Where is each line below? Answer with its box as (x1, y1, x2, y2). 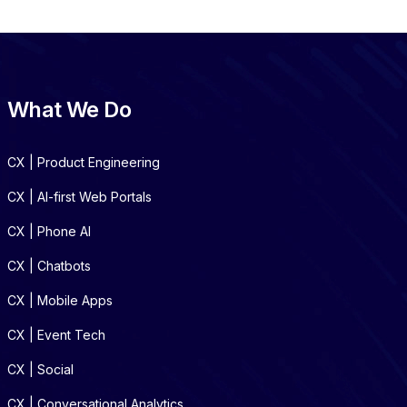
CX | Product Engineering (7, 154, 160, 170)
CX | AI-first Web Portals (7, 189, 152, 204)
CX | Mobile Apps (7, 293, 113, 308)
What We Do (7, 96, 131, 123)
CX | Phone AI (7, 223, 91, 239)
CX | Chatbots (7, 258, 91, 273)
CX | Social (7, 362, 74, 377)
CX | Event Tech (7, 327, 105, 342)
